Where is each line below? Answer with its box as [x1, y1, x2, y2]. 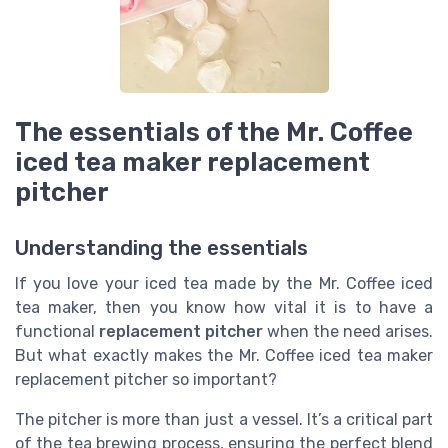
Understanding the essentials [15, 235, 308, 260]
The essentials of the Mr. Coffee [15, 116, 413, 147]
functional [15, 321, 99, 341]
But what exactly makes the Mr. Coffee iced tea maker [15, 345, 433, 365]
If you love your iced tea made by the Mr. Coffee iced [15, 273, 433, 293]
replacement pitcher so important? [15, 369, 277, 389]
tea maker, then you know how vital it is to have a [15, 297, 433, 317]
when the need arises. [263, 321, 433, 341]
